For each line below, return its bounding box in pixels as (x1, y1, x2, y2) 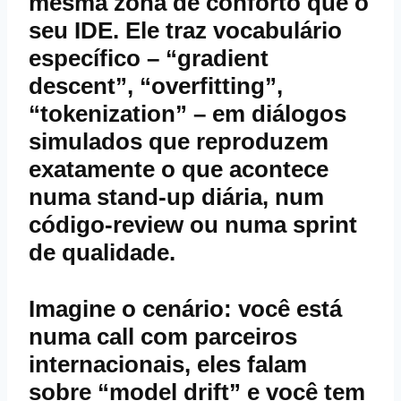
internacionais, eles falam (29, 351, 307, 379)
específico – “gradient (29, 45, 269, 73)
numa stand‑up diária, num (29, 183, 324, 211)
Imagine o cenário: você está (29, 295, 342, 323)
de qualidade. (29, 239, 175, 267)
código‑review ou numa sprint (29, 211, 357, 239)
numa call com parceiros (29, 323, 297, 351)
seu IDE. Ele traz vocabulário (29, 17, 342, 45)
